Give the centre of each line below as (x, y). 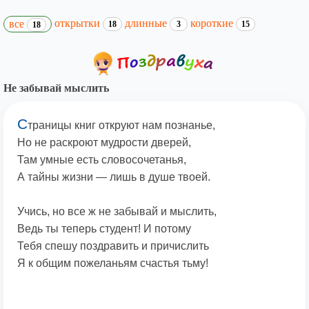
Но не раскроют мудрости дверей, (104, 143)
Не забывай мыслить (56, 88)
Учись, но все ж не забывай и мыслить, (117, 212)
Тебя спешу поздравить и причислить (113, 246)
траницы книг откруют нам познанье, (121, 126)
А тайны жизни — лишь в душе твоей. (114, 177)
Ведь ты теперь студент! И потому (104, 229)
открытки (79, 23)
